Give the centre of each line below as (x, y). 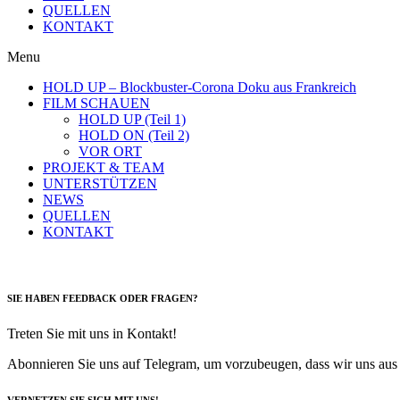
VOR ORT (110, 151)
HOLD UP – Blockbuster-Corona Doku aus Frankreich (200, 87)
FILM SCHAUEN (96, 103)
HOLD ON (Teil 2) (134, 135)
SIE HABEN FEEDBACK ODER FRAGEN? (103, 298)
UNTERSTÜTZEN (100, 183)
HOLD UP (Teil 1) (132, 119)
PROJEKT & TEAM (104, 167)
